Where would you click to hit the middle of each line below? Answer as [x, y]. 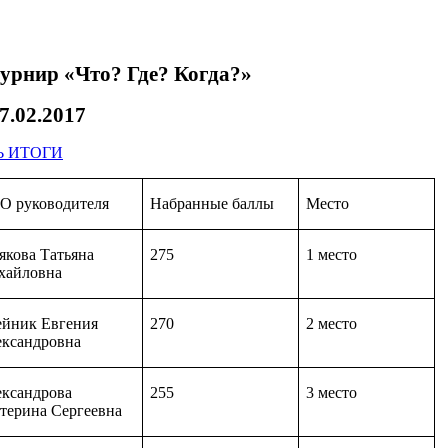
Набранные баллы [212, 204]
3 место [332, 393]
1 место [332, 255]
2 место [332, 324]
